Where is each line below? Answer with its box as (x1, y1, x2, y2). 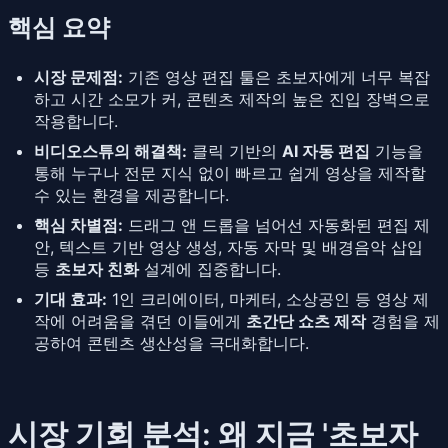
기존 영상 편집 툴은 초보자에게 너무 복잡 (123, 66, 430, 87)
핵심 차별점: (34, 214, 123, 235)
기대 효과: (34, 288, 107, 309)
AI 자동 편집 (282, 140, 370, 161)
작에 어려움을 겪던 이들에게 (34, 310, 246, 331)
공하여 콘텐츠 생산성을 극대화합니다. (34, 332, 309, 353)
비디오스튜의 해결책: (34, 140, 187, 161)
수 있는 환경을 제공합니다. (34, 184, 229, 205)
